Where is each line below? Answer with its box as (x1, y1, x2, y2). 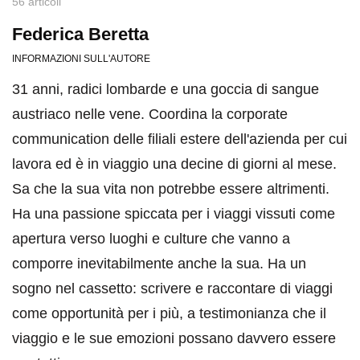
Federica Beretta (12, 24, 149, 45)
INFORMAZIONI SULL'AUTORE (12, 53, 150, 65)
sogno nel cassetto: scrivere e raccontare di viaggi (12, 280, 333, 297)
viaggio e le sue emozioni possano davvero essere (12, 330, 336, 347)
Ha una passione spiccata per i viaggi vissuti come (12, 206, 335, 223)
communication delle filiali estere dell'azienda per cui (12, 131, 347, 148)
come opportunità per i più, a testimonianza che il (12, 305, 326, 322)
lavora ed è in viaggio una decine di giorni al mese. (12, 156, 337, 173)
